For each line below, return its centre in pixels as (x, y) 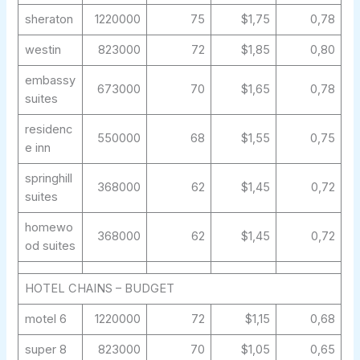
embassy (50, 81)
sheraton (49, 20)
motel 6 (45, 319)
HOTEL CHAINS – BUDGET (99, 289)
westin (43, 50)
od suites (50, 246)
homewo (49, 228)
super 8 (45, 350)
